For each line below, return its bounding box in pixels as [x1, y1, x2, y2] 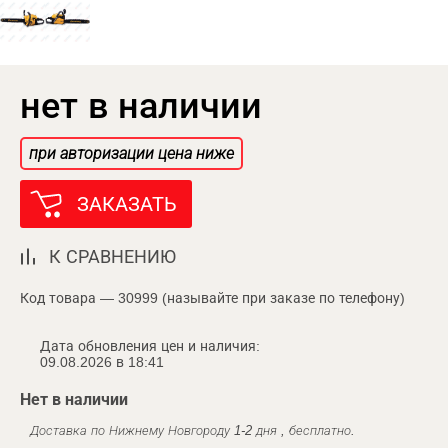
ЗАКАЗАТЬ [77, 192, 177, 215]
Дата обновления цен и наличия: [40, 337, 260, 354]
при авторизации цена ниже [29, 144, 234, 162]
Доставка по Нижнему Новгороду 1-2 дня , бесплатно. [30, 422, 355, 438]
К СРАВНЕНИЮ [49, 246, 176, 267]
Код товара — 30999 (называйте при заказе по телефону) [20, 289, 405, 306]
